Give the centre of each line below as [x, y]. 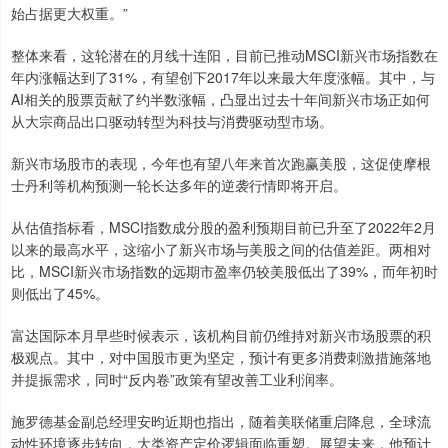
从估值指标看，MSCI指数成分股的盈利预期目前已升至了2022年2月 [223, 226]
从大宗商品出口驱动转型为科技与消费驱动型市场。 [172, 120]
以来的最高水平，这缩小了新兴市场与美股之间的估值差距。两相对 [221, 248]
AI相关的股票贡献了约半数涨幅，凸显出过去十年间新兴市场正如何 [220, 98]
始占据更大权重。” [69, 12]
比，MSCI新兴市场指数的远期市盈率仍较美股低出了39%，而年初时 [224, 270]
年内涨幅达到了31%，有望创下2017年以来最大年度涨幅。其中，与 [223, 76]
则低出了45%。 [60, 292]
